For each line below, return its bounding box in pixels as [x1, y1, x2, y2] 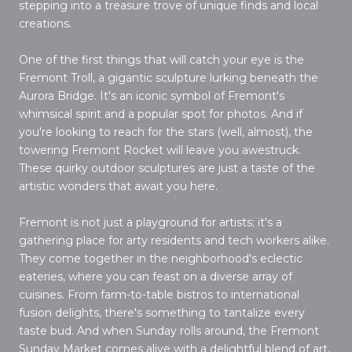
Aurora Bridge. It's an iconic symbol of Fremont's [19, 88, 284, 103]
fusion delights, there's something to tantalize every [19, 305, 305, 320]
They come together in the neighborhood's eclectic [19, 251, 302, 266]
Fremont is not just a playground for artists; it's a [19, 214, 282, 229]
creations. [19, 16, 71, 31]
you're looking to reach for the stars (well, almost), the [19, 124, 313, 139]
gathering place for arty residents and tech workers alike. [19, 233, 329, 247]
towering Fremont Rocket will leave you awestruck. [19, 142, 301, 157]
